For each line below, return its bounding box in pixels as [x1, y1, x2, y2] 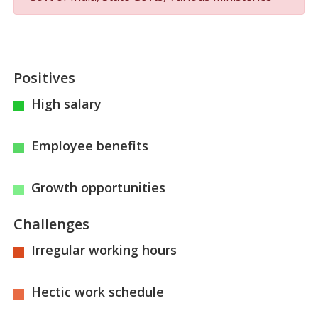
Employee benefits [31, 136, 149, 154]
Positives [13, 67, 76, 87]
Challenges [13, 214, 90, 234]
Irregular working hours [31, 241, 177, 258]
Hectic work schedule [31, 283, 165, 300]
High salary [31, 94, 102, 112]
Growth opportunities [31, 178, 166, 196]
